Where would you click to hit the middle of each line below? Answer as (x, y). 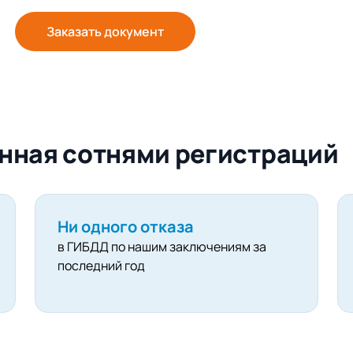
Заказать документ (105, 32)
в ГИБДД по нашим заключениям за (162, 247)
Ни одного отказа (125, 227)
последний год (101, 266)
